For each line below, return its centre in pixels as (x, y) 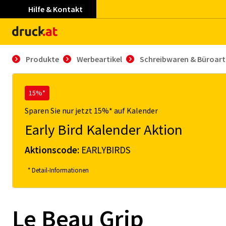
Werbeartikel (99, 59)
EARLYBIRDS (106, 150)
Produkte (42, 59)
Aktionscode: (53, 150)
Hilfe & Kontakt (55, 9)
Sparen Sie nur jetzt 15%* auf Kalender (91, 110)
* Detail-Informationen (58, 170)
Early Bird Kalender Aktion (104, 130)
